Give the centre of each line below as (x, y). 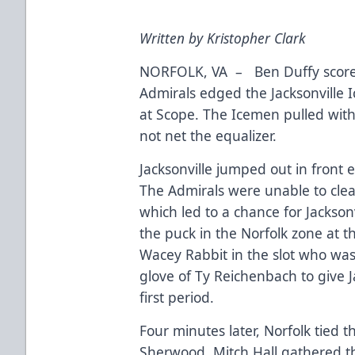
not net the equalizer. (210, 135)
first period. (177, 297)
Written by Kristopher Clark (223, 38)
